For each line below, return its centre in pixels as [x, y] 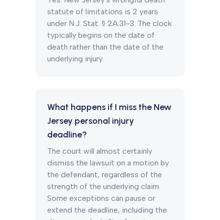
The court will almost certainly [100, 151]
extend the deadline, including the [107, 210]
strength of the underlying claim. [104, 186]
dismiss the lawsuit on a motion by [108, 163]
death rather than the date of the [105, 47]
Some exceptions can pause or [101, 198]
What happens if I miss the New [109, 107]
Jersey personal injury [91, 121]
